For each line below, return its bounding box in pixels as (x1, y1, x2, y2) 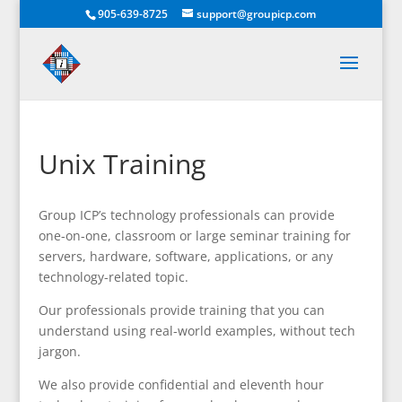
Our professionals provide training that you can (38, 301, 325, 319)
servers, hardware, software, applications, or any (38, 248, 333, 265)
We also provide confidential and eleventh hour (38, 376, 324, 393)
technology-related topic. (38, 268, 188, 285)
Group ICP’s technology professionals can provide (38, 206, 335, 223)
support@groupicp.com (197, 6, 317, 22)
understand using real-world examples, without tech (38, 322, 355, 339)
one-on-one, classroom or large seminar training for (38, 227, 351, 244)
